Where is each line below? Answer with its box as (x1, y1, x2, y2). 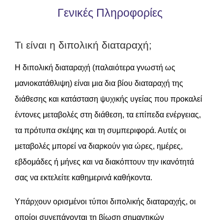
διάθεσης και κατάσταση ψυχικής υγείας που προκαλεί (15, 95, 202, 103)
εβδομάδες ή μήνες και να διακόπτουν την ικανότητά (15, 158, 194, 166)
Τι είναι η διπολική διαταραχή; (15, 39, 152, 51)
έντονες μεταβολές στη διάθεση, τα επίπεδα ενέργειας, (15, 110, 201, 119)
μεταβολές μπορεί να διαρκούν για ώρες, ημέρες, (15, 142, 183, 150)
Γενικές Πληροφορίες (57, 6, 163, 19)
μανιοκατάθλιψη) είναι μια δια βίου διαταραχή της (15, 79, 183, 87)
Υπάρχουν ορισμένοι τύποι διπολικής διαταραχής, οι (15, 197, 196, 206)
